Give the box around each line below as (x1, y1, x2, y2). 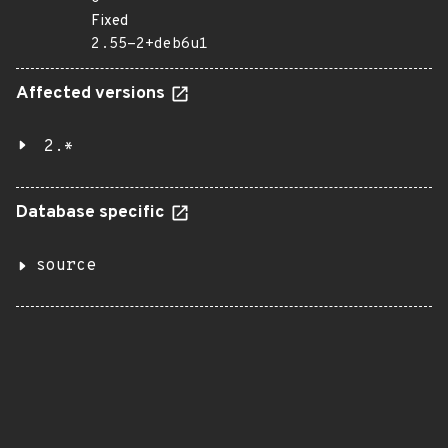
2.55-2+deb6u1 (91, 35, 208, 54)
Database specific (16, 202, 169, 224)
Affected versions (16, 83, 169, 105)
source (36, 256, 96, 276)
